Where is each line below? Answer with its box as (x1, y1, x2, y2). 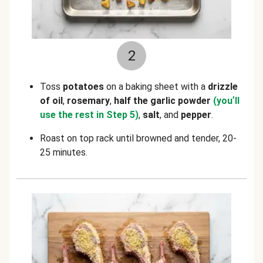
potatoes (63, 81, 104, 92)
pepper (181, 109, 211, 120)
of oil (40, 95, 63, 106)
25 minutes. (40, 147, 87, 158)
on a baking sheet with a (104, 81, 208, 92)
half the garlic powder (114, 95, 213, 106)
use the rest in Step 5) (40, 109, 139, 120)
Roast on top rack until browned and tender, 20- (40, 133, 237, 144)
